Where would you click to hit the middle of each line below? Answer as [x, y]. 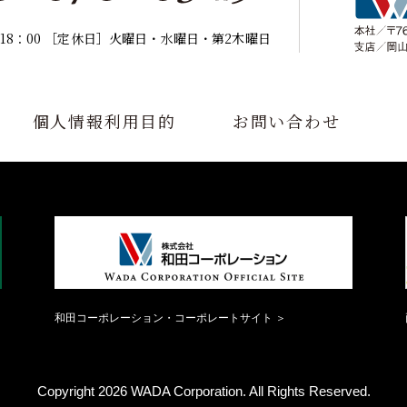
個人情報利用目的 [104, 120]
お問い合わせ [286, 120]
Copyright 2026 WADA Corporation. [143, 391]
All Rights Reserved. [309, 391]
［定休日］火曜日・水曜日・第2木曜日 [158, 39]
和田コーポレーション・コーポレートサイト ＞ [171, 318]
